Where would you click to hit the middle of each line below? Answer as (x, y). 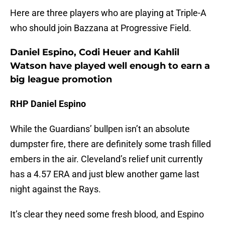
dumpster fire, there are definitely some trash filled (110, 144)
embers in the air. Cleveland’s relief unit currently (106, 159)
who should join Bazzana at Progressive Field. (102, 28)
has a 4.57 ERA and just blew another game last (105, 174)
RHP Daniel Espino (49, 104)
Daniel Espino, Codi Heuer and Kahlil (95, 52)
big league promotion (61, 80)
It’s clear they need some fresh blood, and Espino (107, 214)
